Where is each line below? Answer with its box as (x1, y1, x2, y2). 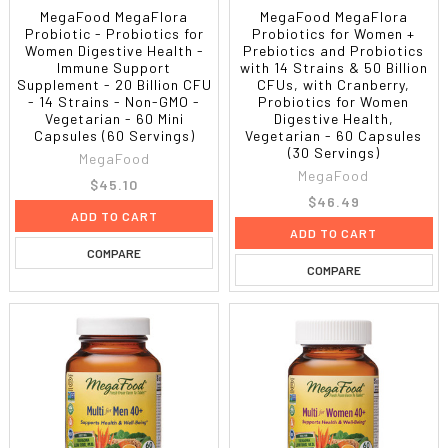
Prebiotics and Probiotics (243, 41, 425, 59)
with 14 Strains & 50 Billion (239, 58, 428, 76)
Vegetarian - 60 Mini (44, 109, 184, 127)
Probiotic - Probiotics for (24, 24, 204, 42)
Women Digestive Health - (24, 41, 204, 59)
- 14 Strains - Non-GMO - (28, 92, 201, 110)
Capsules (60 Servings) (33, 126, 195, 144)
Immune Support (57, 58, 172, 76)
